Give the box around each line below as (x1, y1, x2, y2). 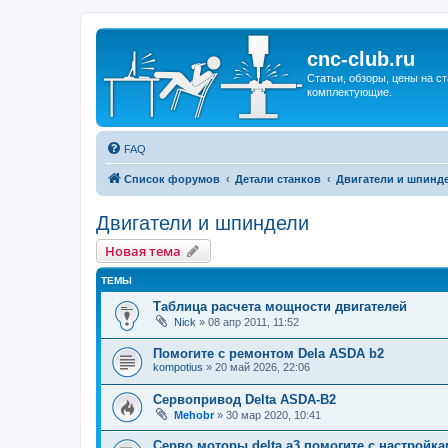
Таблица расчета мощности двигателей (153, 299, 407, 314)
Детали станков (235, 173, 321, 185)
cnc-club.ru (307, 48, 415, 70)
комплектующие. (307, 86, 392, 98)
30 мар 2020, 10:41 (226, 408, 321, 421)
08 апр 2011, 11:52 (208, 316, 299, 328)
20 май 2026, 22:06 (215, 360, 310, 373)
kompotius (153, 360, 203, 373)
